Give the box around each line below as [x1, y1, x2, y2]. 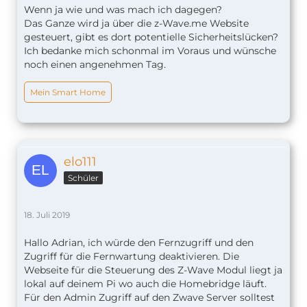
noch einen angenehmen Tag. [24, 58, 166, 71]
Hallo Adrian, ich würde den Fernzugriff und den [24, 236, 254, 249]
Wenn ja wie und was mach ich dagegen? [24, 3, 222, 16]
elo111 [64, 154, 97, 170]
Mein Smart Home [30, 87, 106, 98]
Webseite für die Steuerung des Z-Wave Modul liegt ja [24, 264, 282, 277]
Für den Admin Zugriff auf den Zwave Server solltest [24, 291, 275, 304]
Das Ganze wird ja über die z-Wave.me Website [24, 17, 249, 30]
